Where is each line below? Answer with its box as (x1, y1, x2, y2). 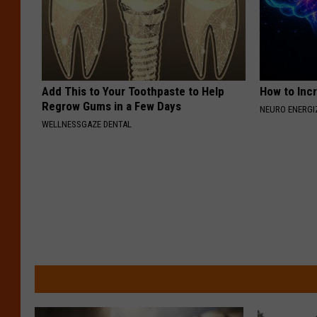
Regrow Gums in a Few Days (42, 99, 181, 114)
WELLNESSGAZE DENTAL (42, 119, 132, 130)
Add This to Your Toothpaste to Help (42, 84, 224, 99)
